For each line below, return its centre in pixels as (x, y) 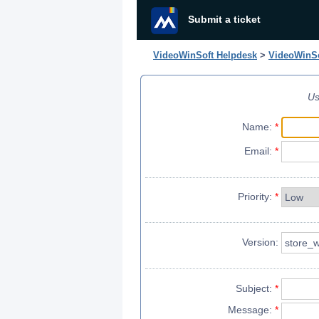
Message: (251, 310)
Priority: (256, 197)
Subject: (255, 288)
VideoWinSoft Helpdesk (205, 55)
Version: (260, 242)
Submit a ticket (224, 19)
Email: (260, 151)
